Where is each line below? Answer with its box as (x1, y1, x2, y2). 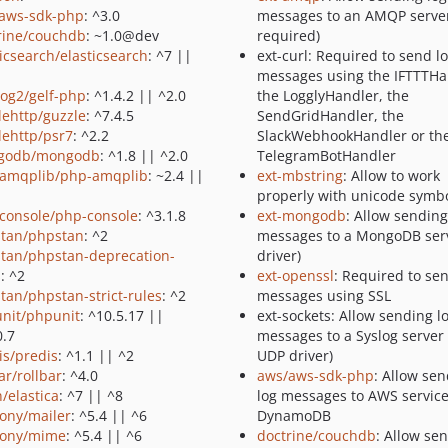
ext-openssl (256, 266, 334, 285)
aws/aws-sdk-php (256, 366, 374, 385)
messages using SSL (256, 286, 391, 305)
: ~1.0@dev (85, 26, 159, 45)
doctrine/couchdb (256, 426, 376, 445)
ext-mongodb (256, 206, 346, 225)
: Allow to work (342, 166, 440, 185)
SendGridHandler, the (256, 106, 404, 125)
